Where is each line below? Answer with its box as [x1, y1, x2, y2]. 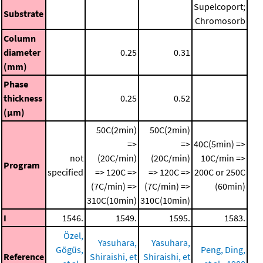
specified [48, 166, 83, 178]
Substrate [4, 7, 43, 19]
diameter [4, 46, 41, 58]
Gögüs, [56, 243, 83, 255]
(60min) [215, 180, 245, 192]
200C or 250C [194, 166, 245, 178]
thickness [4, 92, 42, 104]
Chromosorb [195, 14, 245, 26]
